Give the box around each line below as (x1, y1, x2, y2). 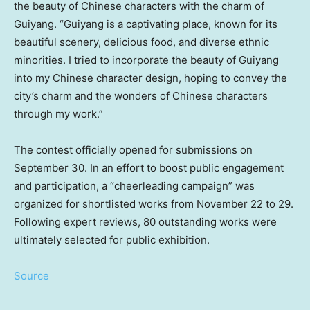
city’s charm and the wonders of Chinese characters (14, 89, 268, 103)
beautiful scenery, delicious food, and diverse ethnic (14, 35, 269, 49)
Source (14, 269, 49, 283)
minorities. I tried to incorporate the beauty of (14, 53, 239, 67)
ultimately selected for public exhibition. (14, 233, 210, 247)
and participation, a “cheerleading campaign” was (14, 179, 255, 193)
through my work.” (14, 107, 103, 121)
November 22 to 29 (197, 197, 291, 211)
